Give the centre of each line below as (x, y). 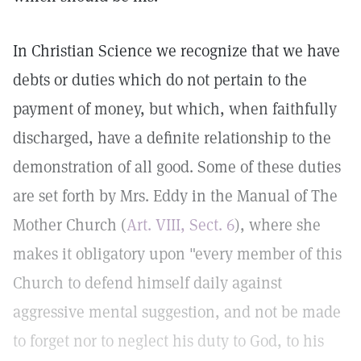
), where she (278, 225)
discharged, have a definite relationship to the (172, 138)
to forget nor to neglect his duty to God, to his (168, 341)
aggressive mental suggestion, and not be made (177, 312)
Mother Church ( (70, 225)
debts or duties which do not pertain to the (160, 80)
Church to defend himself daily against (147, 283)
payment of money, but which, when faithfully (175, 109)
